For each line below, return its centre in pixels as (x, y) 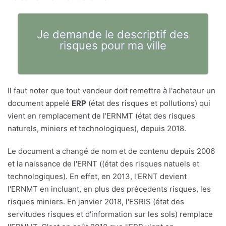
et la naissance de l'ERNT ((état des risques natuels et (103, 164)
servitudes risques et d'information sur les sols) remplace (110, 214)
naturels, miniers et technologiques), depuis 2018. (97, 129)
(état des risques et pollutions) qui (148, 103)
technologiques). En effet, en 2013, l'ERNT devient (97, 177)
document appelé (40, 103)
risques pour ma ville (113, 46)
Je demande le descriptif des (113, 35)
